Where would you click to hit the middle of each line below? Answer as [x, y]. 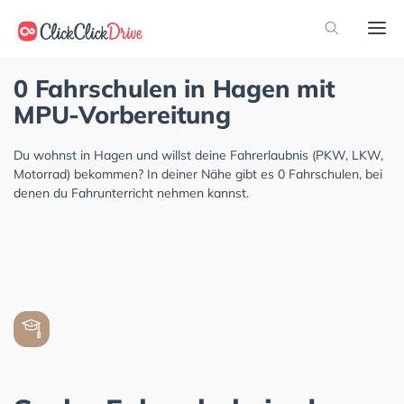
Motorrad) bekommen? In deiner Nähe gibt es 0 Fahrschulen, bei [198, 174]
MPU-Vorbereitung [122, 115]
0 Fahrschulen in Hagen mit [174, 88]
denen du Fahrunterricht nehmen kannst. [131, 193]
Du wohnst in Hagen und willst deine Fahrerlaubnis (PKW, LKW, [198, 155]
